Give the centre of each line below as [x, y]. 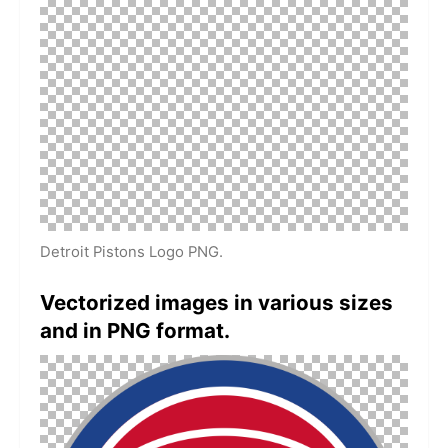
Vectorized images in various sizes [216, 302]
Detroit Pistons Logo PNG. [131, 251]
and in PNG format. [135, 330]
